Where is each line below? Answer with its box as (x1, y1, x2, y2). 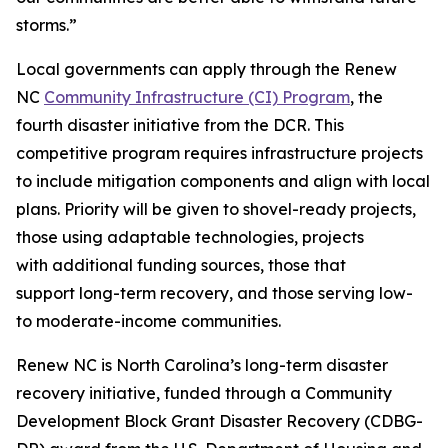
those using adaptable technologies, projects (16, 227, 364, 247)
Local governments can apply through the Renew (16, 59, 397, 79)
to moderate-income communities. (16, 311, 285, 331)
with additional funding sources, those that (16, 255, 346, 275)
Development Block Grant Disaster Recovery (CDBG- (16, 411, 423, 431)
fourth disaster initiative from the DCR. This (16, 115, 344, 135)
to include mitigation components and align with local (16, 171, 430, 191)
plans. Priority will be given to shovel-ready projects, (16, 199, 416, 219)
